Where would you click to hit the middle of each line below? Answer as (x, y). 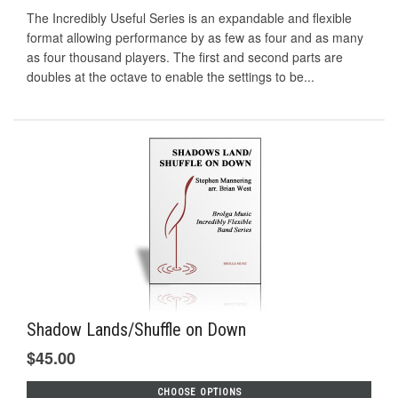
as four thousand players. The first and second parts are (185, 57)
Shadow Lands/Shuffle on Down (136, 329)
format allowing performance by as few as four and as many (195, 38)
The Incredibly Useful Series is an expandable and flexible (189, 18)
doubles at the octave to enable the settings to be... (171, 77)
